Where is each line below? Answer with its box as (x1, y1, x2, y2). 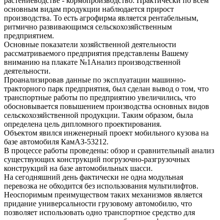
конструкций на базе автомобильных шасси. (4, 164, 153, 173)
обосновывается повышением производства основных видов (4, 102, 209, 111)
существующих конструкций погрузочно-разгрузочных (4, 155, 190, 164)
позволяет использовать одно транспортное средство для (4, 208, 195, 217)
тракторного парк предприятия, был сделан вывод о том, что (4, 84, 209, 93)
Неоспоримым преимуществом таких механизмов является (4, 191, 202, 199)
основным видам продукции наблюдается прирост (4, 5, 174, 14)
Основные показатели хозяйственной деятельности (4, 40, 176, 49)
